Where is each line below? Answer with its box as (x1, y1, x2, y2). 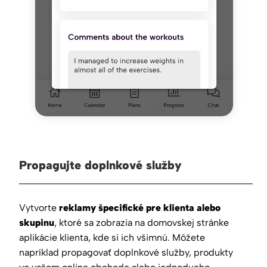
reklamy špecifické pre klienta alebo (59, 201, 221, 213)
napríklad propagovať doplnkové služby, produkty (19, 246, 233, 258)
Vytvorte (19, 201, 59, 213)
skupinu (19, 216, 54, 228)
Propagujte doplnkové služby (19, 158, 182, 173)
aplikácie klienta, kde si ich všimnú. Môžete (19, 231, 205, 243)
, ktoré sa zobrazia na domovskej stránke (54, 216, 229, 228)
